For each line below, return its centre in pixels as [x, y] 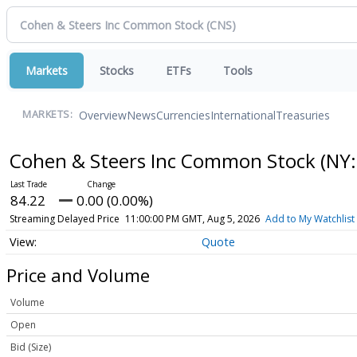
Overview [103, 115]
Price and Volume [78, 275]
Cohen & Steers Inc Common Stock [165, 161]
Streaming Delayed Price [64, 219]
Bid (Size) [31, 347]
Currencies [183, 115]
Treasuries [303, 115]
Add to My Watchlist [310, 219]
